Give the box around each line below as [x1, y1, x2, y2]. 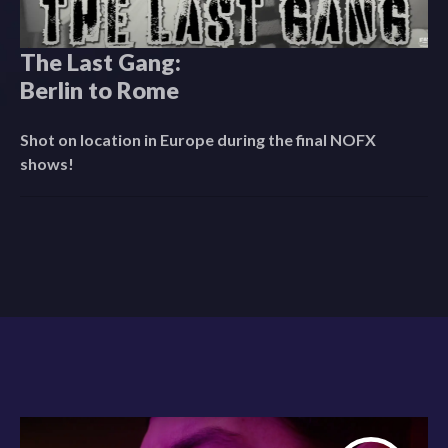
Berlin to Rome [20, 75, 179, 104]
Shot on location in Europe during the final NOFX [20, 129, 376, 149]
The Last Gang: [20, 47, 181, 76]
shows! [20, 153, 74, 173]
